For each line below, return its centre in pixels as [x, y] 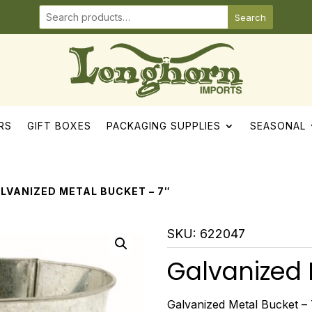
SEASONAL [278, 126]
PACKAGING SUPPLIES [163, 126]
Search [251, 18]
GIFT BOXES [59, 126]
